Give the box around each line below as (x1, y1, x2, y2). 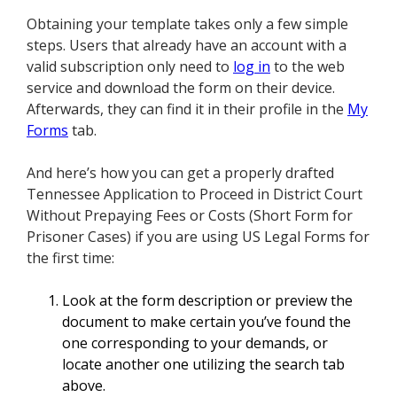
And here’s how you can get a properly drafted (27, 163, 334, 183)
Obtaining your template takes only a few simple (27, 14, 348, 35)
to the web (270, 57, 345, 77)
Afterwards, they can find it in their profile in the (27, 99, 347, 120)
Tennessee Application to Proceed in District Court (27, 184, 362, 205)
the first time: (27, 248, 114, 269)
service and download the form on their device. (27, 78, 335, 98)
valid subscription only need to (27, 57, 233, 77)
